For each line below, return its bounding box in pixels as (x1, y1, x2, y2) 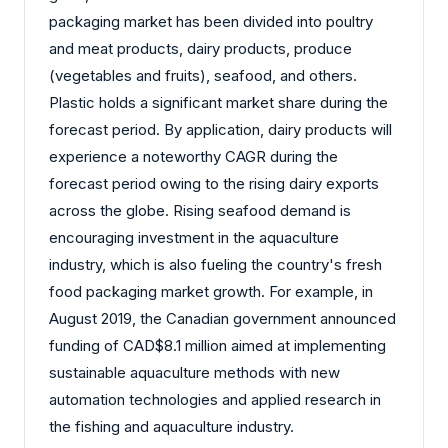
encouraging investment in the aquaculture (49, 228, 339, 248)
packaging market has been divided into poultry (49, 12, 373, 32)
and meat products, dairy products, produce (49, 39, 352, 59)
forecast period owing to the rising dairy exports (49, 174, 379, 194)
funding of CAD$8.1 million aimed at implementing (49, 336, 386, 356)
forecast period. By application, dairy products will (49, 120, 392, 140)
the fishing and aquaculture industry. (49, 417, 302, 437)
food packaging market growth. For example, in (49, 282, 373, 302)
